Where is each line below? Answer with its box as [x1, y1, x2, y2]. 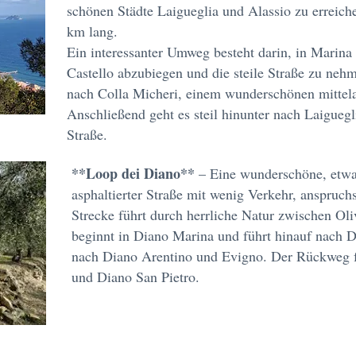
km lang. [67, 21, 118, 41]
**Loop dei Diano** [72, 163, 195, 184]
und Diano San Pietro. [72, 267, 199, 286]
